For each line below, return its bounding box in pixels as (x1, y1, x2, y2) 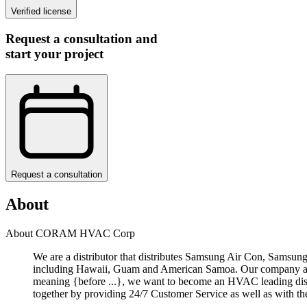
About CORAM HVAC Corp (5, 228, 135, 240)
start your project (5, 46, 103, 61)
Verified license (11, 5, 71, 16)
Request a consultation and (5, 31, 158, 46)
